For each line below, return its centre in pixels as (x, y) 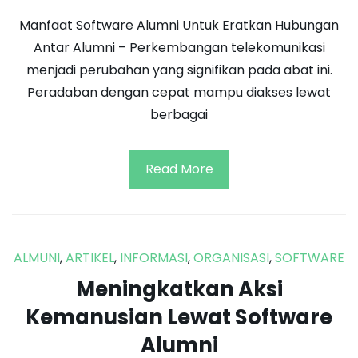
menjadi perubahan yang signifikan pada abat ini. (179, 70)
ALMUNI (37, 258)
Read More (179, 169)
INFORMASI (154, 258)
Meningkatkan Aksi (179, 290)
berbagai (179, 115)
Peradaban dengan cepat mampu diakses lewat (179, 93)
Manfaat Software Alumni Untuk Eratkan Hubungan (179, 26)
